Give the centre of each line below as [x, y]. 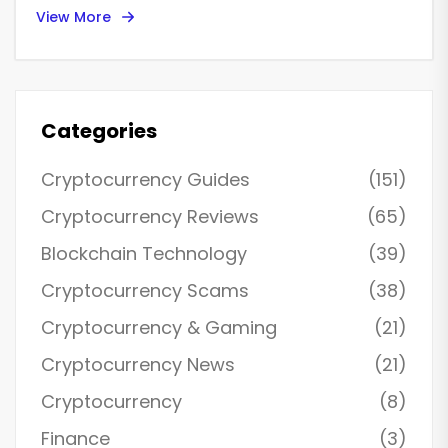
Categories [99, 131]
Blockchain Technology [144, 254]
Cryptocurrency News [138, 365]
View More [73, 16]
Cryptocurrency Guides [145, 180]
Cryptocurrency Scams [145, 291]
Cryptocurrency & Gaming [159, 328]
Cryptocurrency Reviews [150, 217]
